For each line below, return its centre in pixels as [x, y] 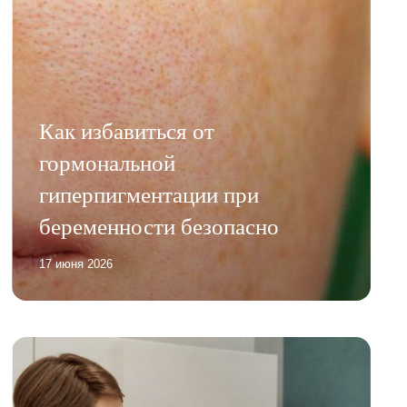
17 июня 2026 [76, 263]
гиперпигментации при [149, 194]
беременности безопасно [159, 225]
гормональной [108, 162]
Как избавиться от [127, 130]
